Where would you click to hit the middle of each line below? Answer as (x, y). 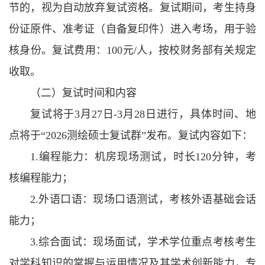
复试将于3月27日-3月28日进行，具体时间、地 (143, 114)
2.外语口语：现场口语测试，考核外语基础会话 (143, 199)
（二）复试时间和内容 (83, 93)
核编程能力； (41, 178)
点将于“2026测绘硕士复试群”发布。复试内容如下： (131, 135)
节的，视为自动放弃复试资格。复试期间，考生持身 (132, 8)
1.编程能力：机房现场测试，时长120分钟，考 (143, 157)
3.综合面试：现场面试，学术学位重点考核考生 (143, 242)
